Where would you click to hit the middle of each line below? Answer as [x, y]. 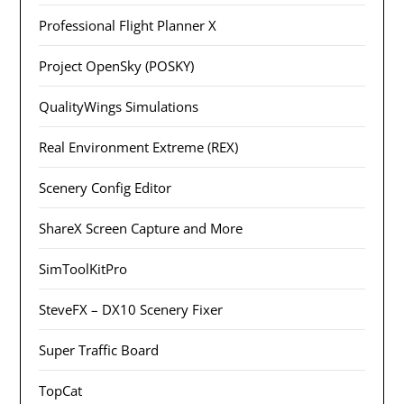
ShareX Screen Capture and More [141, 228]
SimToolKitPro [83, 268]
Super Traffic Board [99, 349]
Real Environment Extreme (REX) [139, 147]
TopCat [61, 390]
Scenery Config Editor [106, 187]
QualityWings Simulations [119, 106]
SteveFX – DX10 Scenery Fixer [131, 309]
